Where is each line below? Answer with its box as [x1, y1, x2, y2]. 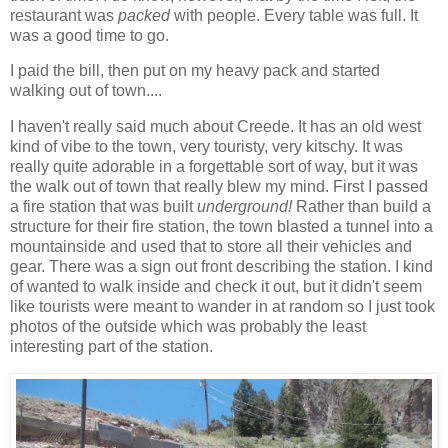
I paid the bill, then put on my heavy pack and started [10, 62, 380, 80]
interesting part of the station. [10, 338, 213, 356]
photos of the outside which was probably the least [10, 318, 366, 336]
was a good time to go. [10, 26, 169, 44]
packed [118, 6, 170, 24]
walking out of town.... [10, 82, 162, 100]
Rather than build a [292, 198, 431, 216]
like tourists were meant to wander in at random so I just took [10, 298, 435, 316]
